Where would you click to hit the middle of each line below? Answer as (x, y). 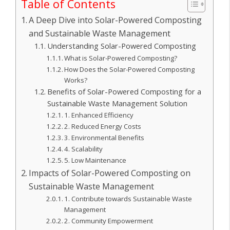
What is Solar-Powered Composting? (121, 58)
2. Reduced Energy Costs (103, 126)
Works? (76, 80)
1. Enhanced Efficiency (99, 115)
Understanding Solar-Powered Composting (121, 45)
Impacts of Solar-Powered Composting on (110, 173)
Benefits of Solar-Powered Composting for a (124, 91)
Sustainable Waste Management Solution (117, 103)
